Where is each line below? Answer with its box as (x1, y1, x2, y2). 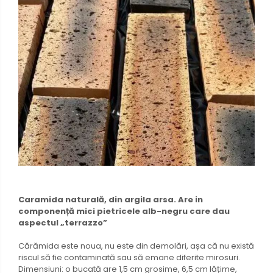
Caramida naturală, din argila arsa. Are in (18, 193, 203, 205)
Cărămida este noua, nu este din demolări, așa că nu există (18, 239, 254, 252)
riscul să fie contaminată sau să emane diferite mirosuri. (18, 251, 240, 263)
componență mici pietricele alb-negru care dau (18, 205, 230, 217)
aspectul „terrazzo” (18, 216, 107, 229)
